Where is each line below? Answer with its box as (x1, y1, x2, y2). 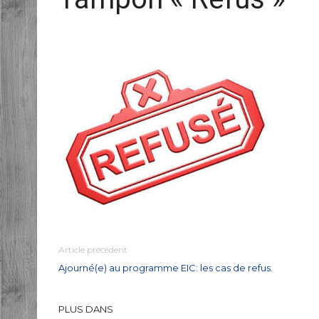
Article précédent (58, 244, 127, 256)
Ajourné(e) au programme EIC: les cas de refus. (58, 262, 273, 274)
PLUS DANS (58, 303, 115, 315)
